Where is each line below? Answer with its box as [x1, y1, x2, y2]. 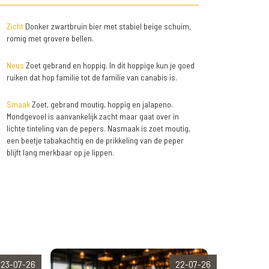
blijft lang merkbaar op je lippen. [6, 147, 114, 158]
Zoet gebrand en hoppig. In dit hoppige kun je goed [23, 60, 195, 71]
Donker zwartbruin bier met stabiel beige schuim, [23, 21, 191, 32]
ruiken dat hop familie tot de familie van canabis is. [6, 72, 177, 83]
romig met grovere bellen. [6, 33, 94, 44]
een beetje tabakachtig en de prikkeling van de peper [6, 135, 184, 146]
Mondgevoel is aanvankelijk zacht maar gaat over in [6, 111, 179, 122]
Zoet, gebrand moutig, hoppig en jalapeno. [29, 99, 173, 110]
